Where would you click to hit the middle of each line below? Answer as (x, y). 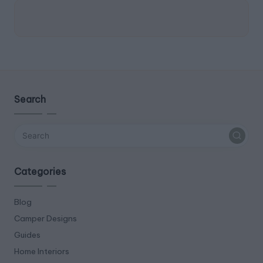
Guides (27, 235)
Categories (40, 171)
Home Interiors (42, 251)
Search (30, 99)
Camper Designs (45, 218)
